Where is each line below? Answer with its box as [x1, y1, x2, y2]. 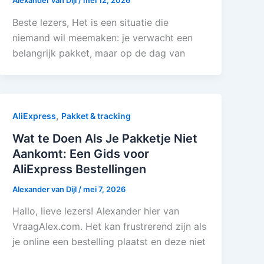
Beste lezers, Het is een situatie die [12, 16, 169, 28]
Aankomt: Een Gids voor [12, 146, 150, 161]
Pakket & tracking [61, 110, 131, 121]
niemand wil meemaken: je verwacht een [12, 31, 193, 44]
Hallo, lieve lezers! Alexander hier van [12, 205, 180, 217]
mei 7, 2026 [83, 184, 126, 194]
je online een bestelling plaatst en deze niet [12, 236, 206, 248]
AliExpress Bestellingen [12, 161, 147, 176]
